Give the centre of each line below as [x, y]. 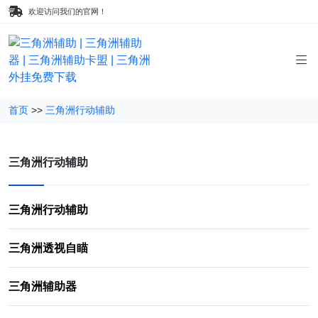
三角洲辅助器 [43, 286]
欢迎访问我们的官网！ [67, 11]
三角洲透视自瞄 [48, 248]
